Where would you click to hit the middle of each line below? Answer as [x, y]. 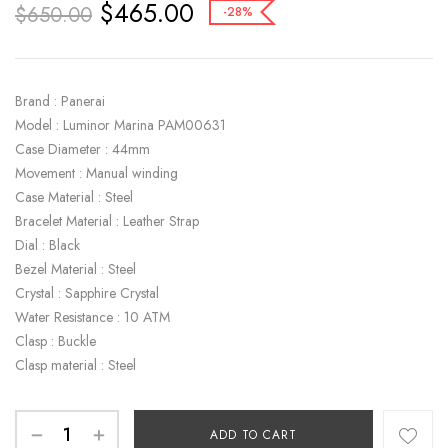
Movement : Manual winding [96, 173]
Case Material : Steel [74, 197]
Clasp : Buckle [55, 341]
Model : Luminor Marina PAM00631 [120, 125]
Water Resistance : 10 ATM [92, 317]
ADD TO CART [253, 435]
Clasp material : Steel [75, 365]
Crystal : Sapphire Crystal [87, 293]
